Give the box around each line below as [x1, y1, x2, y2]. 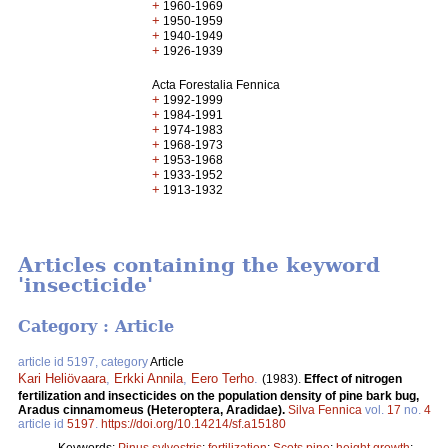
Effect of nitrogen [304, 371, 402, 386]
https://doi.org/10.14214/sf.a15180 [101, 416, 286, 431]
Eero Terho [191, 370, 254, 386]
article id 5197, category [18, 354, 150, 369]
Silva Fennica [288, 402, 362, 417]
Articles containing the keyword [18, 253, 380, 278]
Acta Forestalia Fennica [152, 78, 281, 92]
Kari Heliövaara [18, 370, 106, 386]
